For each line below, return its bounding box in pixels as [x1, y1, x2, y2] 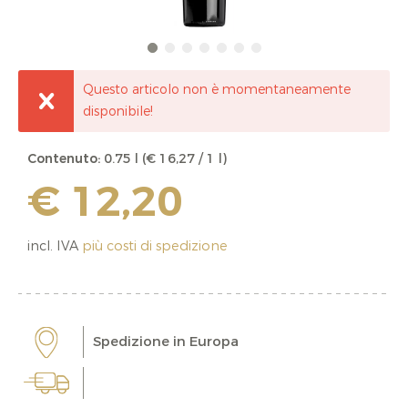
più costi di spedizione [82, 238, 228, 256]
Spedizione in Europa [93, 332, 240, 352]
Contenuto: [27, 150, 104, 168]
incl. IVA [27, 238, 82, 256]
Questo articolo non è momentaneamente [83, 81, 352, 99]
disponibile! [83, 103, 154, 121]
